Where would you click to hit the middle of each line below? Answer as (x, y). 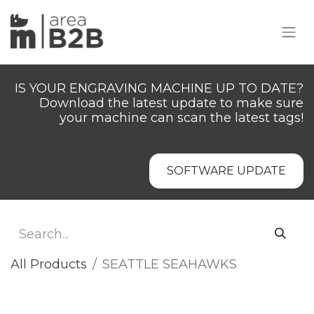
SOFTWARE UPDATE (226, 171)
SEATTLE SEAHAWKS (170, 264)
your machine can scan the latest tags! (182, 118)
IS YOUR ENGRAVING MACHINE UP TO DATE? (159, 88)
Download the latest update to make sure (171, 103)
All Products (49, 264)
